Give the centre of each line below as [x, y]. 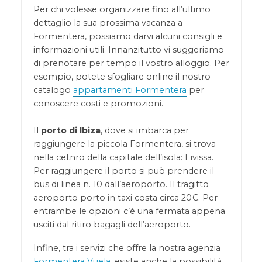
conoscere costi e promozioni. [98, 103]
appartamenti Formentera [130, 90]
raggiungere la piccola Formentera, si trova [124, 144]
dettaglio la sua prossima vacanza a [108, 23]
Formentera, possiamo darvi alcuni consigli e [127, 36]
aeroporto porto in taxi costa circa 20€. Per [125, 197]
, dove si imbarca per [144, 130]
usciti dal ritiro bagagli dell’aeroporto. [112, 224]
